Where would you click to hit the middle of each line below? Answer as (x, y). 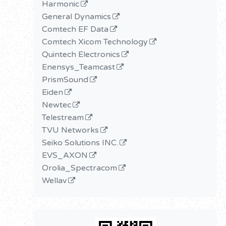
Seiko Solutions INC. (80, 143)
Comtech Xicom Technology (95, 42)
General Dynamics (77, 16)
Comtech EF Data (75, 29)
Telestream (63, 117)
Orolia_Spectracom (80, 168)
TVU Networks (71, 130)
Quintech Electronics (81, 54)
